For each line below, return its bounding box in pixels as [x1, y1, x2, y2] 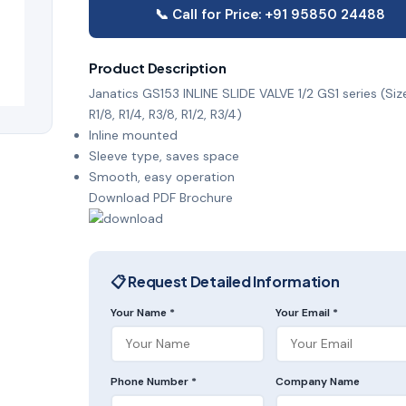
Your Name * [111, 304, 175, 320]
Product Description [89, 58, 227, 76]
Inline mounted [89, 126, 178, 143]
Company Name [275, 373, 360, 389]
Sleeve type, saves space [89, 147, 239, 164]
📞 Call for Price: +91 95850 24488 [155, 5, 385, 24]
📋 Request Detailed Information [111, 271, 340, 291]
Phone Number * [111, 373, 197, 389]
